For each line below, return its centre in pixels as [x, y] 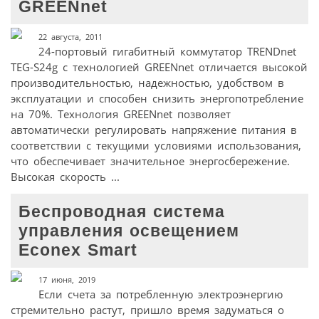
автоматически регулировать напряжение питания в [154, 129]
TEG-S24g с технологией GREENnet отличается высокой [159, 67]
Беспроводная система [122, 211]
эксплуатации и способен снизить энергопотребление [157, 98]
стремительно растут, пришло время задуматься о [147, 310]
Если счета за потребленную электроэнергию [160, 294]
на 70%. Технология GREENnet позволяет [121, 114]
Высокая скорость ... [65, 176]
